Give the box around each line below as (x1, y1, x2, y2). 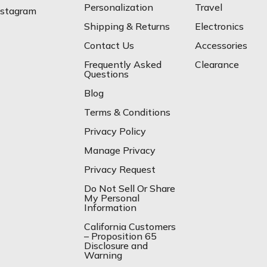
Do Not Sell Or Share (84, 182, 176, 194)
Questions (84, 67, 129, 80)
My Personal (84, 191, 140, 204)
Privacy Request (84, 163, 156, 175)
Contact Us (84, 39, 135, 51)
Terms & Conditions (84, 105, 171, 118)
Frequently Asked (84, 58, 162, 70)
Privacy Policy (84, 125, 147, 137)
